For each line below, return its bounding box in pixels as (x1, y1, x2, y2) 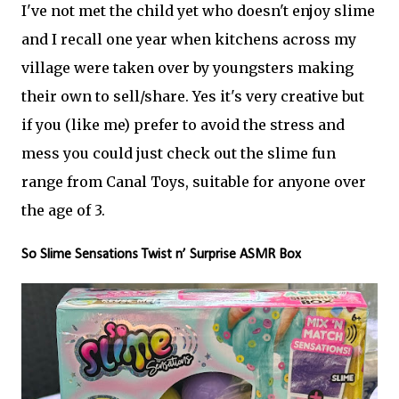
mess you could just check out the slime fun (21, 144, 336, 162)
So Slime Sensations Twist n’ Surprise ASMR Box (21, 248, 301, 262)
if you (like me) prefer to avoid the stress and (21, 116, 345, 134)
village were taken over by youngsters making (21, 59, 354, 77)
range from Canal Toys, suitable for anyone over (21, 173, 366, 191)
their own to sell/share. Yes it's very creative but (21, 87, 364, 105)
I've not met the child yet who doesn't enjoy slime (21, 2, 375, 20)
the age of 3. (21, 201, 105, 219)
